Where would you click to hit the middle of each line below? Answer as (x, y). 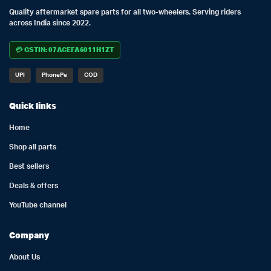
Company (29, 235)
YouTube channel (38, 205)
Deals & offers (34, 185)
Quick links (33, 106)
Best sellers (29, 166)
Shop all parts (33, 147)
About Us (24, 257)
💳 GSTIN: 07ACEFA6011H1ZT (65, 49)
